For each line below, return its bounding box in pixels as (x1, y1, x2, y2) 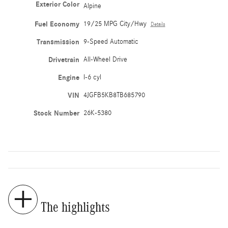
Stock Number (33, 108, 79, 118)
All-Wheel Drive (83, 55, 127, 64)
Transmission (36, 37, 79, 46)
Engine (58, 73, 79, 82)
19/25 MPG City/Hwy (83, 19, 147, 28)
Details (150, 21, 165, 27)
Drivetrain (48, 55, 79, 64)
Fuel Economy (34, 19, 79, 28)
